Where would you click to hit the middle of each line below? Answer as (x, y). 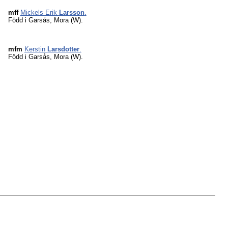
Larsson (72, 12)
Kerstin (36, 49)
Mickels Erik (39, 12)
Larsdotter (63, 49)
